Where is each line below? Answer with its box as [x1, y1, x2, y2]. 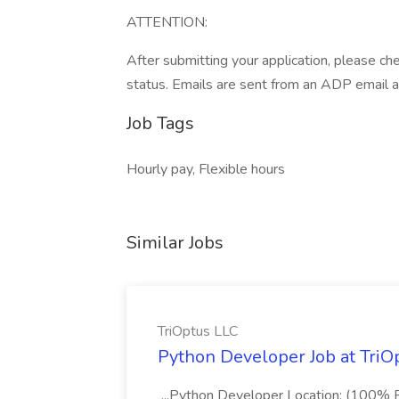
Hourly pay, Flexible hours [126, 159, 285, 179]
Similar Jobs [126, 231, 224, 255]
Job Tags [126, 111, 194, 135]
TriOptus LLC [158, 322, 238, 341]
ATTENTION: [126, 12, 208, 32]
